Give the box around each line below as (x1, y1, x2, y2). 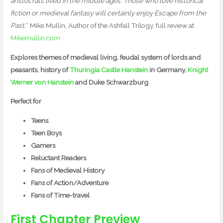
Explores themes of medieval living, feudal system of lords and (10, 53, 201, 61)
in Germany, (148, 65, 188, 74)
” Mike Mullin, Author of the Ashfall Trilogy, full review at (26, 21, 195, 29)
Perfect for (10, 97, 42, 106)
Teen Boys (31, 128, 62, 137)
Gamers (31, 141, 56, 149)
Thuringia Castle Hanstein (70, 65, 148, 74)
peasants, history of (10, 65, 70, 74)
